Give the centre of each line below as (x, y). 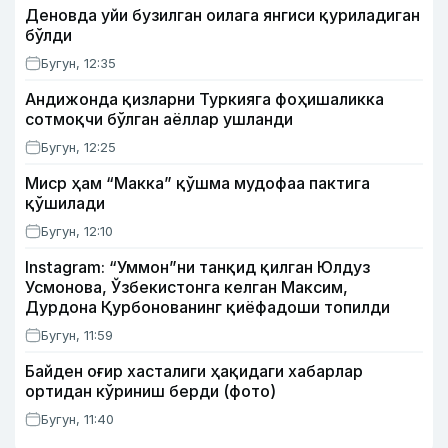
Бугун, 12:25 (78, 147)
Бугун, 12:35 (78, 63)
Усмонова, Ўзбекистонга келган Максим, (186, 287)
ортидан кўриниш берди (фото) (150, 391)
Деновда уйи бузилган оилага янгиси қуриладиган (222, 15)
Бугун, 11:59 (77, 335)
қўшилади (65, 203)
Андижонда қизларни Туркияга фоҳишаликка (204, 99)
